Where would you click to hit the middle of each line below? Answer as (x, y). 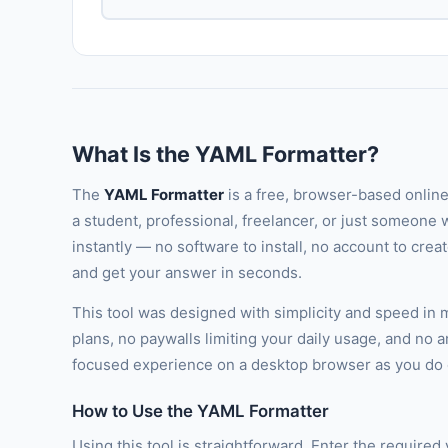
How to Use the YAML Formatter (200, 410)
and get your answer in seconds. (187, 273)
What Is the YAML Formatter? (225, 154)
